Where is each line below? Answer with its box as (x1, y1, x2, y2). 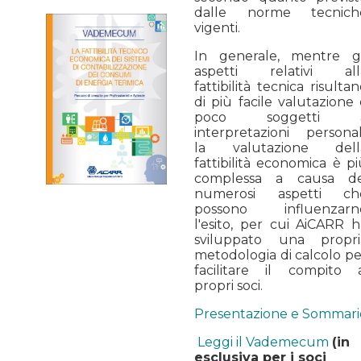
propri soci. (194, 277, 263, 293)
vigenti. (194, 19, 240, 35)
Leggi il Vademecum (197, 334, 329, 350)
